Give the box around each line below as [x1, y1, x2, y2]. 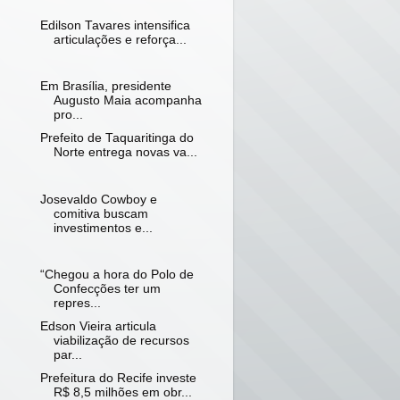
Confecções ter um [53, 281, 161, 296]
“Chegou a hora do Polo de [39, 267, 194, 281]
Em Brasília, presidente [39, 79, 171, 94]
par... [53, 347, 82, 362]
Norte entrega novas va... [53, 146, 197, 160]
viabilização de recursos [53, 333, 189, 347]
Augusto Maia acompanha [53, 94, 202, 108]
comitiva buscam [53, 206, 148, 221]
